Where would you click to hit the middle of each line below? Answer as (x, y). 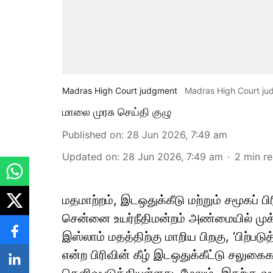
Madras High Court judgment (120, 90)
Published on (92, 135)
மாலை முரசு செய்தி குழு (117, 112)
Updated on (90, 157)
